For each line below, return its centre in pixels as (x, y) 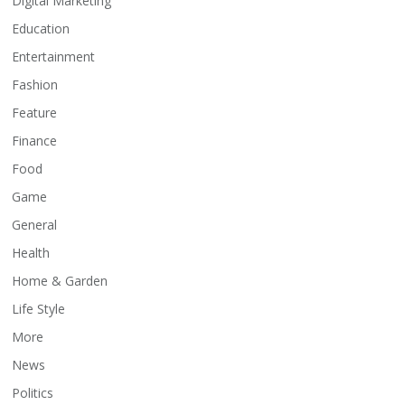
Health (31, 253)
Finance (35, 141)
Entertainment (54, 57)
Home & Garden (60, 281)
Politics (33, 393)
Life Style (39, 309)
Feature (35, 113)
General (35, 225)
